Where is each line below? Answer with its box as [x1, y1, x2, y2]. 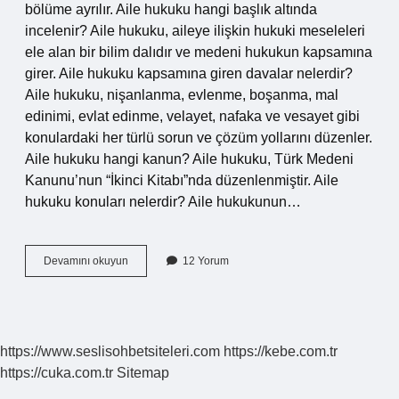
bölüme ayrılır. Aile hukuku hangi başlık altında [25, 2, 317, 17]
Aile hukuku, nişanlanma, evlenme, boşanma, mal [25, 87, 338, 102]
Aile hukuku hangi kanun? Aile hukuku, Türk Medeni [25, 151, 354, 167]
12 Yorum [183, 255, 229, 267]
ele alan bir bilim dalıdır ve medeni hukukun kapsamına [25, 45, 372, 60]
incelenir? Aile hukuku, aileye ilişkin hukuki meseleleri [25, 23, 365, 38]
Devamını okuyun [44, 255, 128, 267]
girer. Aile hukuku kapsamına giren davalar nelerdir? [25, 66, 353, 81]
